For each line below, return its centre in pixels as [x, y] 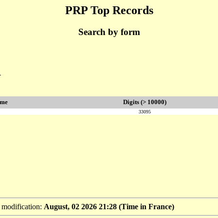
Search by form [109, 32]
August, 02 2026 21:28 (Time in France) [109, 207]
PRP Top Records [109, 10]
